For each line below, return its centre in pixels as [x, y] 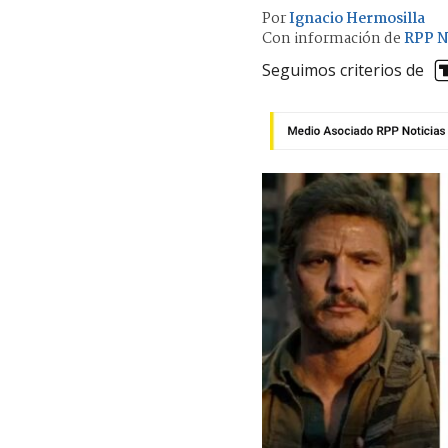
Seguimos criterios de [343, 70]
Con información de [331, 38]
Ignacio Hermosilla [357, 18]
